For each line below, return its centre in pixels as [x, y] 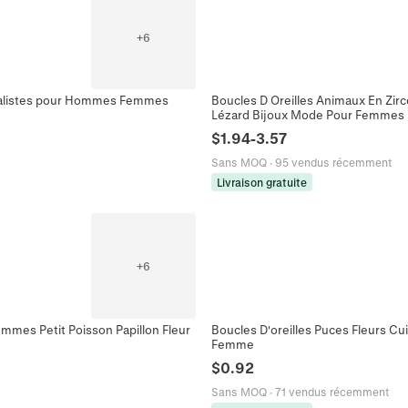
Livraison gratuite [262, 183]
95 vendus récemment [333, 163]
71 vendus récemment [332, 391]
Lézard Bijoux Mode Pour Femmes [308, 115]
